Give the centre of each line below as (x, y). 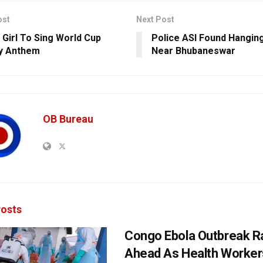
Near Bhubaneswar (193, 50)
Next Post (155, 19)
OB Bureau (68, 119)
